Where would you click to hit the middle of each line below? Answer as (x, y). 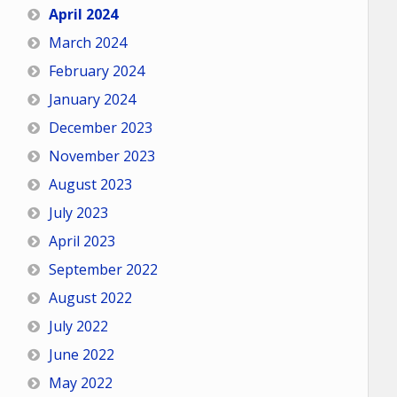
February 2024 (96, 71)
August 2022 (90, 298)
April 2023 (82, 241)
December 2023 (100, 128)
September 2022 (103, 269)
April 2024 (83, 14)
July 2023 (78, 213)
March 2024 (87, 43)
